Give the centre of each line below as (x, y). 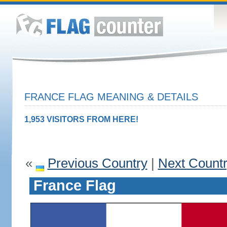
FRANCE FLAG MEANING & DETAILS (111, 97)
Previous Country (97, 163)
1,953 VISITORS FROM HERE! (81, 119)
